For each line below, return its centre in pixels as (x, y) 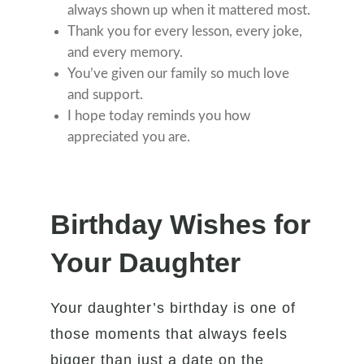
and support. (106, 94)
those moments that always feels (169, 334)
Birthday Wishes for (181, 224)
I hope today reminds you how (159, 115)
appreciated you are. (129, 136)
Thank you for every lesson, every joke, (185, 31)
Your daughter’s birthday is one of (173, 308)
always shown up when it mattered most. (189, 10)
